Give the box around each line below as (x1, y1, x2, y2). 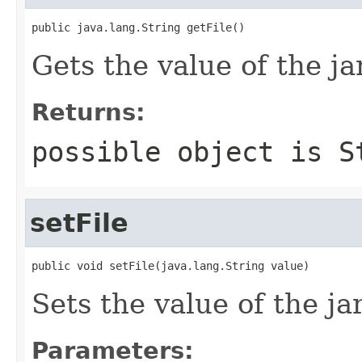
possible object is (32, 135, 339, 168)
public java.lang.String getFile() (32, 20, 245, 34)
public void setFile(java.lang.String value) (32, 259, 309, 272)
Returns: (32, 98, 145, 126)
